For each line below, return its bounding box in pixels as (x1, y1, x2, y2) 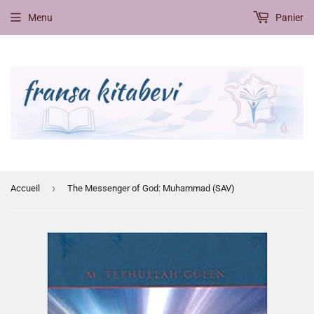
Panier (273, 12, 303, 23)
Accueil (11, 183, 40, 194)
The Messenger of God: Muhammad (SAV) (67, 183, 235, 194)
